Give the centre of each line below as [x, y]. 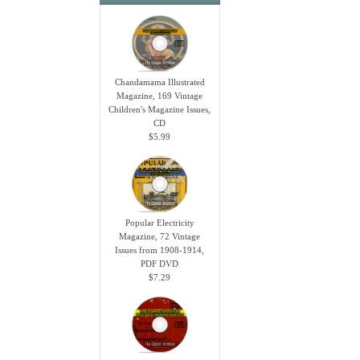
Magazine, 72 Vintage [160, 236]
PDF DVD [160, 263]
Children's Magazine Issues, [160, 109]
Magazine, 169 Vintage [160, 95]
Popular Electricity [160, 222]
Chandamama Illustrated [160, 82]
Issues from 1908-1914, [160, 250]
